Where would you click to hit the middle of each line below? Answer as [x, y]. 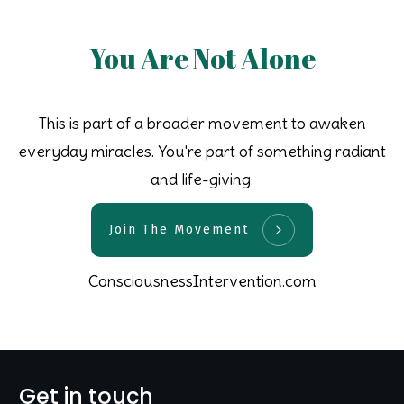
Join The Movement [179, 230]
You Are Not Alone [202, 58]
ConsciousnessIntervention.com [202, 280]
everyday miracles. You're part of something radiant [202, 151]
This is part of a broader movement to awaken [202, 123]
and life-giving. [202, 179]
